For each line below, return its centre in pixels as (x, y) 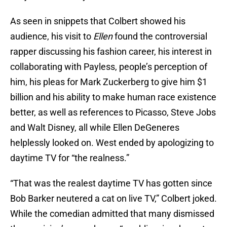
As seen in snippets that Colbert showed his (98, 21)
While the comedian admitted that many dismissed (112, 214)
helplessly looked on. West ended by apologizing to (112, 143)
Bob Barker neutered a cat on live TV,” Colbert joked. (113, 199)
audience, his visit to (52, 36)
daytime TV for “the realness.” (70, 158)
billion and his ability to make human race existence (113, 97)
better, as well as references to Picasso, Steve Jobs (113, 112)
